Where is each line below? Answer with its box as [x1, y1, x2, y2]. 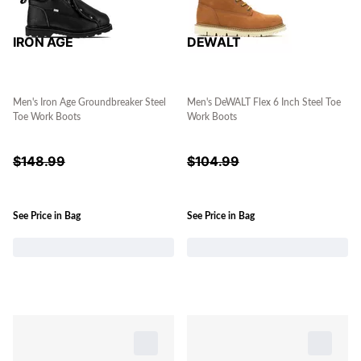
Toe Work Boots [13, 112, 81, 122]
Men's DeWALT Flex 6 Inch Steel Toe [187, 98, 341, 108]
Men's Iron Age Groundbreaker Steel [13, 98, 166, 108]
